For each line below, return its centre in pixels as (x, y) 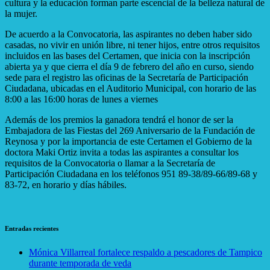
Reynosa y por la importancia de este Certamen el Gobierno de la (128, 141)
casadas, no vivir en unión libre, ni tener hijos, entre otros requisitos (132, 45)
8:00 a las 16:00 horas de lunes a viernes (81, 99)
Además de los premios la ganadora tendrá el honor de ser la (119, 119)
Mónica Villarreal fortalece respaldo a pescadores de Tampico (146, 252)
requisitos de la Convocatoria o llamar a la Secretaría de (110, 163)
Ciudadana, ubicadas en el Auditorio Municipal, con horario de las (130, 88)
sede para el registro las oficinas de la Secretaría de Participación (127, 77)
